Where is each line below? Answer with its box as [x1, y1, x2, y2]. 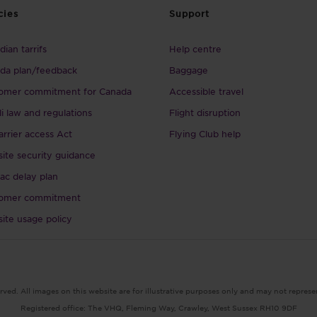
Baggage [169, 64, 208, 76]
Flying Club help [169, 128, 241, 139]
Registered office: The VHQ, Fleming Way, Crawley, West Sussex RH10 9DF [20, 303, 297, 312]
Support [169, 8, 209, 19]
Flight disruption [169, 107, 241, 118]
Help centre [169, 43, 221, 54]
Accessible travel [169, 86, 243, 97]
